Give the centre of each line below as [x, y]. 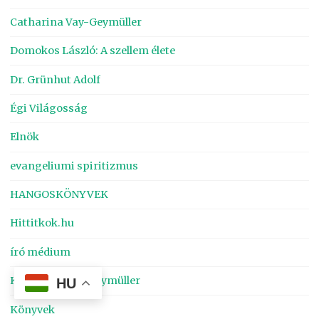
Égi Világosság [49, 108]
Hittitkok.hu [42, 223]
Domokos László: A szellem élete [93, 51]
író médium [41, 252]
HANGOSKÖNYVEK [59, 195]
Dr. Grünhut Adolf [56, 79]
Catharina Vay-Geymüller [76, 22]
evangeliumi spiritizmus [74, 166]
